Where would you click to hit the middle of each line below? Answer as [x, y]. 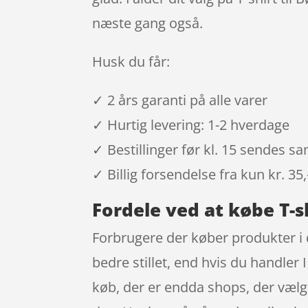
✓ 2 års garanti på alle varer [180, 100]
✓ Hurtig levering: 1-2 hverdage [191, 125]
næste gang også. [148, 23]
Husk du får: [131, 62]
